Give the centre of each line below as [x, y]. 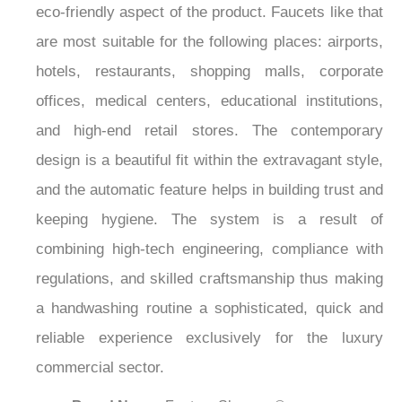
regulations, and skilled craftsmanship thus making [210, 279]
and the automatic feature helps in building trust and [210, 190]
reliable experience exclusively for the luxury [210, 338]
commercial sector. [100, 368]
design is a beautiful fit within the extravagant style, [210, 161]
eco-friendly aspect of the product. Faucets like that [210, 13]
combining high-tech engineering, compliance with [210, 249]
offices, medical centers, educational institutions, [210, 101]
